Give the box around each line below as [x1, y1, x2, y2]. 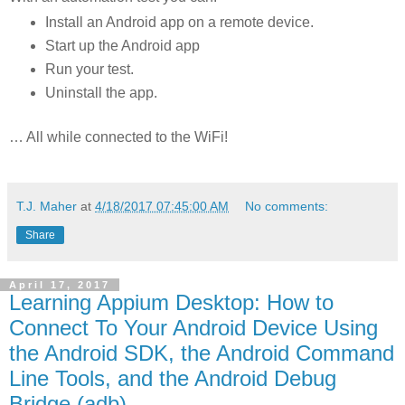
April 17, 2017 [9, 279, 110, 291]
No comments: [245, 199, 329, 214]
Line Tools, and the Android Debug [9, 366, 336, 391]
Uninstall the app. [44, 85, 157, 101]
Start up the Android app [44, 38, 200, 54]
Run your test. [44, 61, 134, 78]
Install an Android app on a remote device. [44, 14, 314, 31]
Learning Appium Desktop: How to [9, 290, 334, 316]
